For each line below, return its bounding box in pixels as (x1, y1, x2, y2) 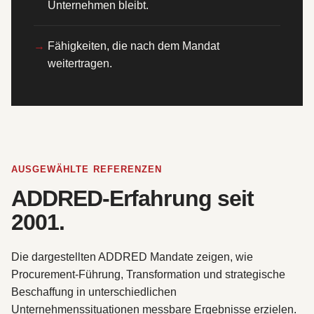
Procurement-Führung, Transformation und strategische (11, 268, 285, 280)
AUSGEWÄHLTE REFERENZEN (11, 164, 163, 175)
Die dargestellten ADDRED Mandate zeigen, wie (11, 250, 253, 263)
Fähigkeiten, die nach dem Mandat (48, 40, 219, 53)
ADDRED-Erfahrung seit (11, 185, 254, 211)
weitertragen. (48, 57, 112, 70)
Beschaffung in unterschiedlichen (11, 285, 177, 298)
